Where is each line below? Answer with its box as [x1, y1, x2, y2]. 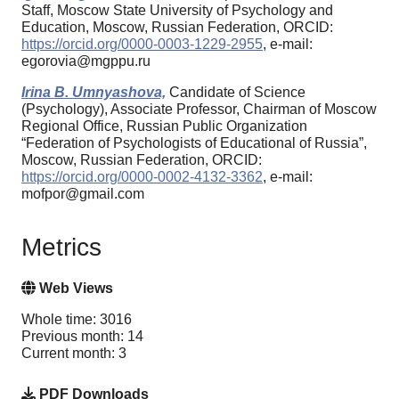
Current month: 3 [21, 346, 126, 362]
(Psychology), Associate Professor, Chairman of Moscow [21, 101, 377, 117]
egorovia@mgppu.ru [21, 53, 151, 69]
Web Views [36, 281, 113, 297]
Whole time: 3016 [21, 312, 132, 328]
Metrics [21, 233, 102, 262]
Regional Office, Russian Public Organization [21, 118, 307, 134]
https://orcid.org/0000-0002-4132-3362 [21, 168, 263, 184]
